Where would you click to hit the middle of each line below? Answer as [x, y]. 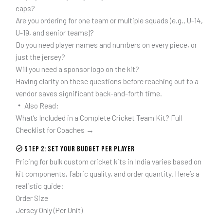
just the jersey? [40, 56]
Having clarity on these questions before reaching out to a [107, 81]
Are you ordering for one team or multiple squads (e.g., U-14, [109, 20]
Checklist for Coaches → [54, 129]
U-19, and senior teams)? [54, 32]
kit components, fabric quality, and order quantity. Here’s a [107, 174]
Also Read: [41, 105]
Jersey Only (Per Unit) [49, 210]
